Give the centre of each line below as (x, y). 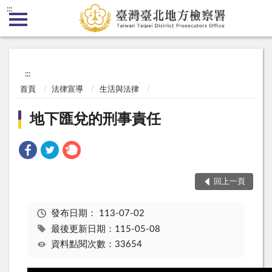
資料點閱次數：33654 (96, 245)
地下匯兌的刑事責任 (96, 120)
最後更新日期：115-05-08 (105, 229)
